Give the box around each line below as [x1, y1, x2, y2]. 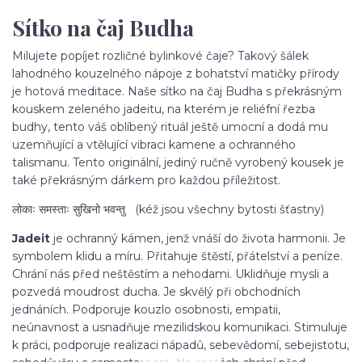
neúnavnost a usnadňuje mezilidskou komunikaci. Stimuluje [12, 320, 347, 335]
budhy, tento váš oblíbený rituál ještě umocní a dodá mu [12, 120, 328, 135]
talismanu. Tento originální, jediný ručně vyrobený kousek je [12, 155, 344, 170]
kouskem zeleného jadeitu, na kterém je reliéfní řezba [12, 102, 315, 117]
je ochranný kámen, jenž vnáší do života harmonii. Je [50, 231, 346, 246]
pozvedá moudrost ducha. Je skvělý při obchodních [12, 284, 301, 300]
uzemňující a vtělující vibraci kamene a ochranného [12, 137, 296, 153]
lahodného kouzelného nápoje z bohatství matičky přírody [12, 66, 339, 82]
